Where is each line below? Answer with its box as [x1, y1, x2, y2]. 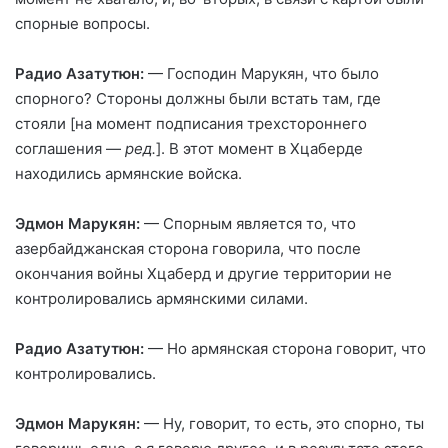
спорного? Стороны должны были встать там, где [15, 88, 381, 108]
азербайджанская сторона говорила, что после [15, 238, 361, 258]
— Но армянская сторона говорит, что [148, 338, 426, 358]
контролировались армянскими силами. [15, 288, 308, 308]
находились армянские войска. [15, 163, 242, 183]
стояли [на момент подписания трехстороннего [15, 113, 367, 133]
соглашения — [15, 138, 125, 158]
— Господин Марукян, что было [148, 63, 379, 83]
